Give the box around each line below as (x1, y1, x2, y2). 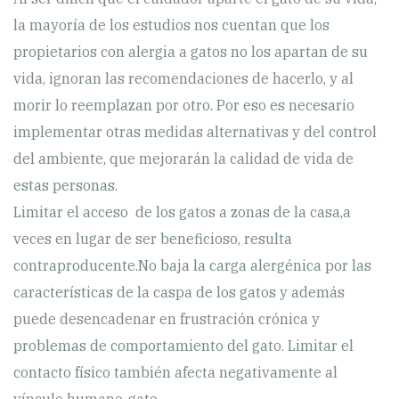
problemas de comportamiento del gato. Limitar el (13, 336, 354, 354)
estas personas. (13, 175, 118, 194)
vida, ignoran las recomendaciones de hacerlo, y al (13, 69, 354, 87)
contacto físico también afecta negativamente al (13, 362, 338, 381)
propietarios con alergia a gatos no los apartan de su (13, 42, 368, 61)
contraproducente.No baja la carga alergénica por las (13, 256, 371, 274)
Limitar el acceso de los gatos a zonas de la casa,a (13, 202, 351, 221)
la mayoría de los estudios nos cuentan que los (13, 15, 330, 34)
